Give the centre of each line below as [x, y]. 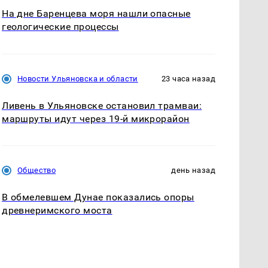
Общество [37, 170]
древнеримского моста [57, 210]
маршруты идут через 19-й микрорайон [96, 118]
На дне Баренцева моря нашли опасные [96, 14]
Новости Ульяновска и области [78, 78]
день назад [193, 170]
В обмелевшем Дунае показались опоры [98, 197]
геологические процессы [60, 27]
